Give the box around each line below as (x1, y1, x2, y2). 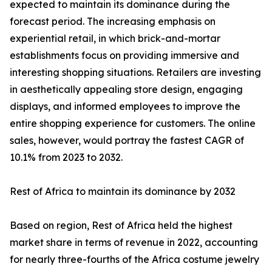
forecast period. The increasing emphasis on (10, 15, 216, 28)
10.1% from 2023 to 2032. (10, 151, 123, 164)
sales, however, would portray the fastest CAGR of (10, 134, 244, 147)
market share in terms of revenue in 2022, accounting (10, 236, 258, 249)
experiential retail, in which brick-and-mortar (10, 32, 220, 45)
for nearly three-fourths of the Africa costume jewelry (10, 253, 259, 266)
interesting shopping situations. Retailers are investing (10, 66, 261, 79)
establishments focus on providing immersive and (10, 49, 239, 62)
